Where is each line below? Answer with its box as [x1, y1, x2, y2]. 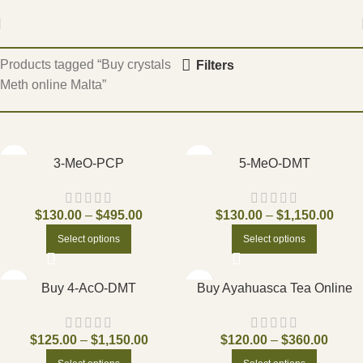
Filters [195, 58, 234, 72]
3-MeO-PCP [53, 156, 124, 170]
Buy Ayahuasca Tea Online [196, 281, 352, 295]
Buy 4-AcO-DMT [41, 281, 136, 295]
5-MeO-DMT [238, 156, 310, 170]
